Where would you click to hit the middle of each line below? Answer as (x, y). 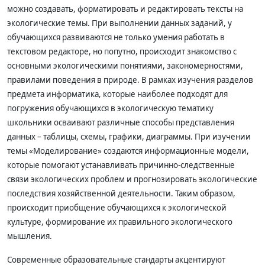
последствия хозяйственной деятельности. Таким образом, (121, 193)
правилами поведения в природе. (74, 80)
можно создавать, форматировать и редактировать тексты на (125, 9)
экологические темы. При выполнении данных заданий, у (119, 23)
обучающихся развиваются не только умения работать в (116, 37)
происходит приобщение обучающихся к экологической (117, 208)
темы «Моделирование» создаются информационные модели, (128, 151)
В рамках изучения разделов (197, 80)
